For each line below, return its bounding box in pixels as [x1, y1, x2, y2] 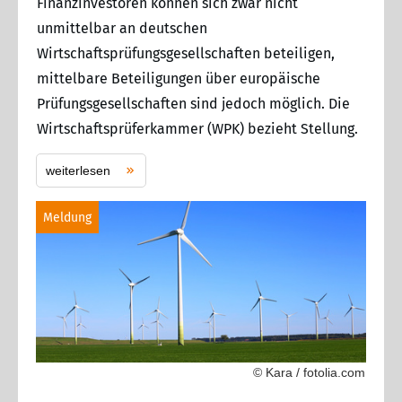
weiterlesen [46, 162, 110, 178]
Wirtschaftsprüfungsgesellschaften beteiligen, [37, 44, 335, 62]
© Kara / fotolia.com [253, 364, 365, 380]
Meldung [43, 209, 92, 225]
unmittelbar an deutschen [37, 19, 207, 37]
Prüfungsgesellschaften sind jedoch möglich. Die [37, 94, 350, 112]
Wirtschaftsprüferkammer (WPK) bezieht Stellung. [37, 119, 358, 137]
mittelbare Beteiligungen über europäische [37, 69, 320, 87]
